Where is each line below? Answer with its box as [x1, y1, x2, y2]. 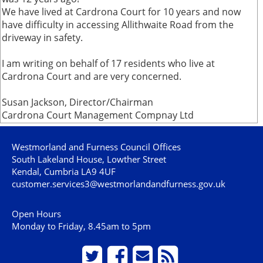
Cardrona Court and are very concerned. [2, 70, 181, 83]
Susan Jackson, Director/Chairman [2, 96, 153, 109]
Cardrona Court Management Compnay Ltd [2, 109, 194, 122]
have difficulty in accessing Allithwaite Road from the [2, 18, 234, 31]
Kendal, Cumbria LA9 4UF [12, 166, 116, 177]
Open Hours [12, 208, 61, 220]
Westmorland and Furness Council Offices [12, 141, 181, 153]
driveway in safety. [2, 31, 83, 44]
